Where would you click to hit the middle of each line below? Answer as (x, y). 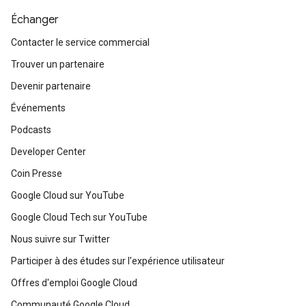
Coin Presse (37, 173)
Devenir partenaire (51, 86)
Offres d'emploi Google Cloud (74, 282)
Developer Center (48, 151)
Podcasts (31, 129)
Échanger (35, 19)
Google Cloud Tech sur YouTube (79, 217)
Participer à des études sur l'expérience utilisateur (118, 261)
